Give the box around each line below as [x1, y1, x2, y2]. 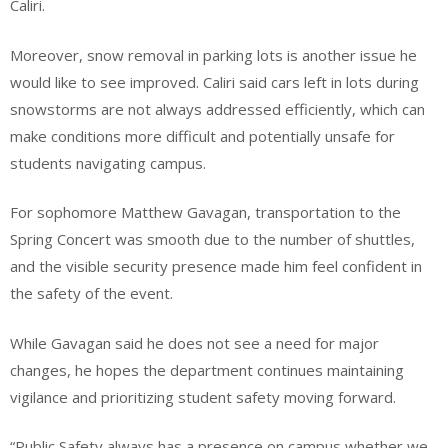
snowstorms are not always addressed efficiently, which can [10, 98, 425, 119]
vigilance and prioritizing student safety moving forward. [10, 386, 400, 407]
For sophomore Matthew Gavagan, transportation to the [10, 202, 401, 223]
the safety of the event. [10, 283, 177, 304]
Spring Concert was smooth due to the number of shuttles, [10, 229, 415, 250]
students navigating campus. [10, 152, 210, 173]
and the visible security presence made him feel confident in [10, 256, 422, 277]
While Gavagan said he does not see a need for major [10, 332, 379, 353]
